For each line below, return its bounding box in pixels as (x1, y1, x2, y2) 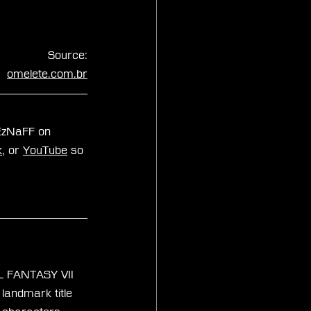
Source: (48, 49, 87, 61)
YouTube (23, 144, 67, 156)
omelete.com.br (7, 67, 87, 80)
